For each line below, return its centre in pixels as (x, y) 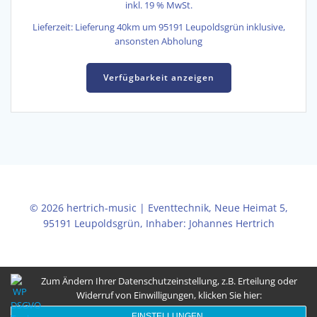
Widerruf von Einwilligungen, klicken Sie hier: (169, 295)
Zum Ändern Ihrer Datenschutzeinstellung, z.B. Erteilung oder (169, 281)
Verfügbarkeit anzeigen (158, 78)
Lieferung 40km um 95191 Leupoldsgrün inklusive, (180, 28)
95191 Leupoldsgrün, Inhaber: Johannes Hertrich (158, 223)
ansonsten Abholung (158, 42)
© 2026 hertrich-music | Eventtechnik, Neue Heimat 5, (158, 207)
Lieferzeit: (53, 28)
